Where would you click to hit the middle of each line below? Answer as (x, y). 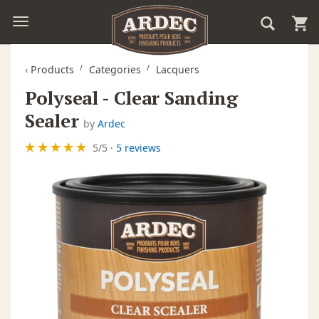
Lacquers (178, 69)
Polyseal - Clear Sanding (131, 97)
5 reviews (138, 147)
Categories (115, 69)
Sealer (52, 120)
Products (52, 69)
